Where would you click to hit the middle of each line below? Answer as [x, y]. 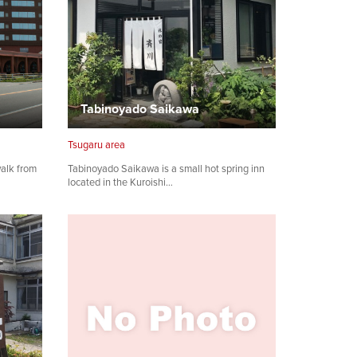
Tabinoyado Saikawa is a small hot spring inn [166, 169]
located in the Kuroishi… [120, 182]
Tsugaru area [96, 145]
